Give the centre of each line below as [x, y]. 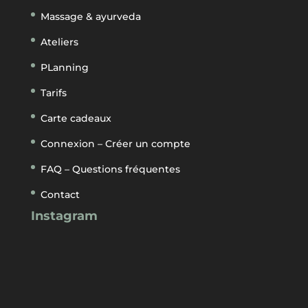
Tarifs [53, 92]
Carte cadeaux [76, 118]
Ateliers [59, 42]
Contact [60, 194]
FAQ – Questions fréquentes [110, 169]
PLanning [64, 67]
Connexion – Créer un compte [115, 143]
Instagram [64, 216]
